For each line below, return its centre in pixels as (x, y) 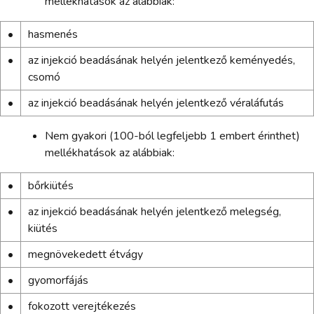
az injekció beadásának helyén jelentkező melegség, (154, 211)
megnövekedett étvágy (85, 254)
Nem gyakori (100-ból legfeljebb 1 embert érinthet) (172, 136)
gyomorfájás (58, 280)
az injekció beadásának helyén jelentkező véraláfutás (156, 103)
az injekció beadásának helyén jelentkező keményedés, (161, 60)
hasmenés (53, 34)
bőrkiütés (50, 185)
